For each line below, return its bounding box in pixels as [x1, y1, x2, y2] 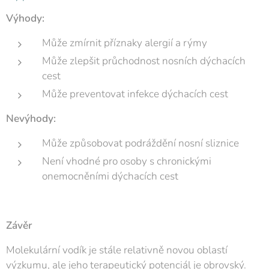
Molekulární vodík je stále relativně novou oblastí [6, 243, 228, 258]
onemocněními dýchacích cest [42, 169, 178, 184]
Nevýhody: [6, 112, 56, 126]
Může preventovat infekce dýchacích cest [42, 87, 228, 101]
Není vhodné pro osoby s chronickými [42, 154, 211, 169]
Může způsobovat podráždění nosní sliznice [42, 136, 239, 151]
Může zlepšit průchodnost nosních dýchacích [42, 54, 246, 68]
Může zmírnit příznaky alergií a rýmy [42, 36, 207, 50]
